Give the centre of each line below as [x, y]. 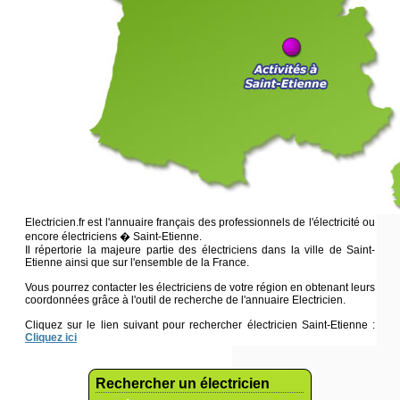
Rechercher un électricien [183, 383]
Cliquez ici [51, 337]
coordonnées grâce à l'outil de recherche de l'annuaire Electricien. [185, 300]
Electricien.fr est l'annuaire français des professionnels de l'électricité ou [200, 222]
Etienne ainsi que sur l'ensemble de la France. [137, 262]
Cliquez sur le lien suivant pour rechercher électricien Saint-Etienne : [200, 325]
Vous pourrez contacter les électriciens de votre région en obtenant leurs [200, 287]
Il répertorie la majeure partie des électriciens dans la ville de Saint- [200, 250]
